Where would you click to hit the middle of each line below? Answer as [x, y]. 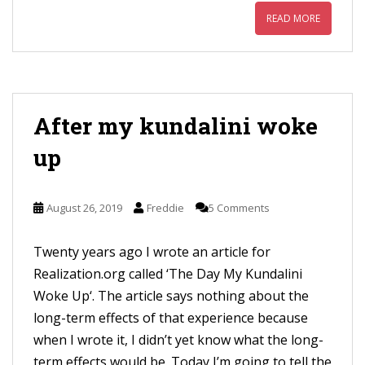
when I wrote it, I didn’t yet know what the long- [178, 339]
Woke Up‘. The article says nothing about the [171, 295]
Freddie [165, 207]
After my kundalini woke [176, 125]
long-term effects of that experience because [171, 317]
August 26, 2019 [84, 207]
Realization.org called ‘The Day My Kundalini [168, 273]
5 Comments [239, 207]
